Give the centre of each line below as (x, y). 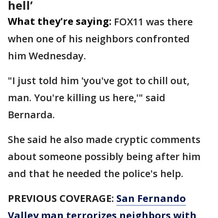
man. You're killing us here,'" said (87, 98)
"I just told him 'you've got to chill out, (99, 81)
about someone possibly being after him (104, 156)
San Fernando (151, 198)
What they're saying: (60, 21)
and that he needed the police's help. (97, 173)
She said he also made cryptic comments (104, 139)
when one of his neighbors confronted (99, 39)
